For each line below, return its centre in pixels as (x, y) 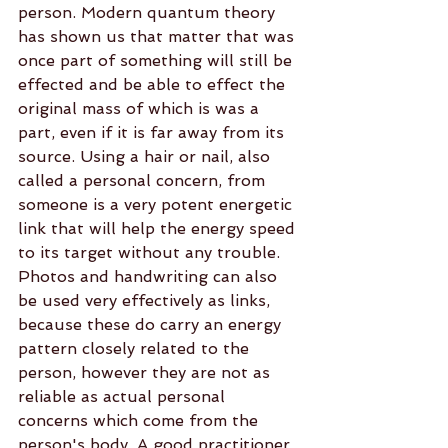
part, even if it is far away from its (153, 132)
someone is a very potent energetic (157, 204)
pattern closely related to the (136, 348)
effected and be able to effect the (154, 84)
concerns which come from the (140, 420)
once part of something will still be (157, 60)
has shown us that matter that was (158, 36)
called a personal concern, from (144, 180)
